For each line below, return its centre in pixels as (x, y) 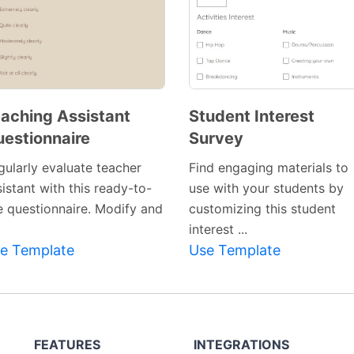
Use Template (235, 250)
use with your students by (266, 188)
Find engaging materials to (269, 168)
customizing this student (262, 209)
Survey (216, 139)
